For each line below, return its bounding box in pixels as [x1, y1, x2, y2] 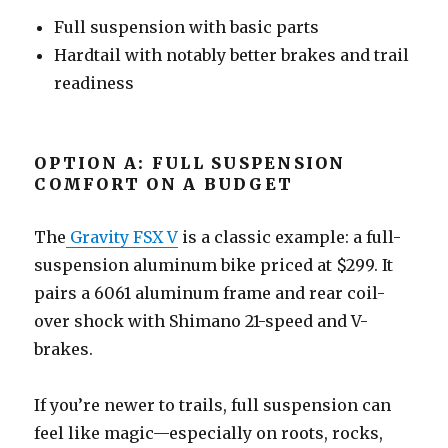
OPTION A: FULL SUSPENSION [34, 152, 346, 173]
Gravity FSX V [66, 226, 179, 247]
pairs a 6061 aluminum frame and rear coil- [34, 282, 386, 303]
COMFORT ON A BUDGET [34, 173, 294, 194]
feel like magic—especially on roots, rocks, [34, 422, 384, 443]
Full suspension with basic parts [54, 16, 320, 37]
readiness [54, 72, 135, 93]
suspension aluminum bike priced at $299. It [34, 254, 394, 275]
